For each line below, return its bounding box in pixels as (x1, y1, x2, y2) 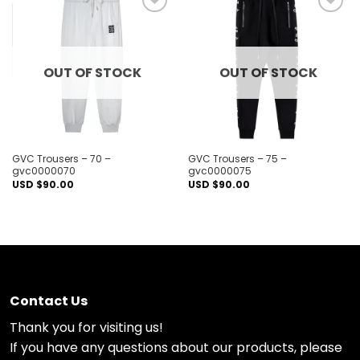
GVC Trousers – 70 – (11, 152, 111, 166)
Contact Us (10, 291, 88, 310)
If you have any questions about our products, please (10, 337, 342, 357)
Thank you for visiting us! (10, 317, 163, 337)
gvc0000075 (187, 164, 252, 178)
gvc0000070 (11, 164, 76, 178)
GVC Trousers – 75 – (187, 152, 287, 166)
